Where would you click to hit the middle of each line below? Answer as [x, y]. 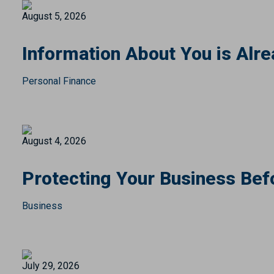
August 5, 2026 [54, 16]
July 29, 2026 [50, 266]
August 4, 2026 [54, 141]
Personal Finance [59, 81]
